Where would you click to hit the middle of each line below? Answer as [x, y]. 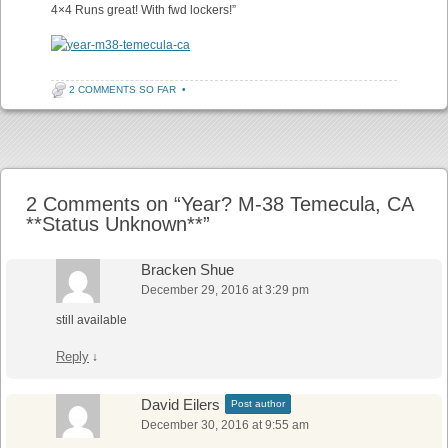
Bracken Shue [187, 269]
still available [91, 320]
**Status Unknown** [114, 224]
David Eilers [180, 404]
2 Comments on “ [103, 204]
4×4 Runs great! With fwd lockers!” [143, 10]
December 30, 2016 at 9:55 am [225, 425]
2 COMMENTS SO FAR [122, 89]
